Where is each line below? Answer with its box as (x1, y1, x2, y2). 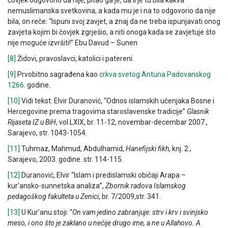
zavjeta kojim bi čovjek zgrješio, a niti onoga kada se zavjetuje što (8, 28, 216, 37)
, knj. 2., (169, 145, 191, 153)
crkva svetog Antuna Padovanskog (99, 70, 211, 79)
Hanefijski (126, 145, 156, 153)
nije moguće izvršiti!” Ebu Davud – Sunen (8, 39, 137, 47)
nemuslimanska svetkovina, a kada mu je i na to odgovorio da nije (8, 7, 216, 15)
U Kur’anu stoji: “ (20, 208, 72, 217)
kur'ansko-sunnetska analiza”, (8, 182, 105, 190)
